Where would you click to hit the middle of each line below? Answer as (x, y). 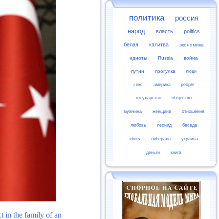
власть (164, 31)
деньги (153, 153)
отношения (193, 111)
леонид (164, 125)
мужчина (133, 111)
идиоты (139, 58)
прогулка (165, 71)
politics (192, 31)
